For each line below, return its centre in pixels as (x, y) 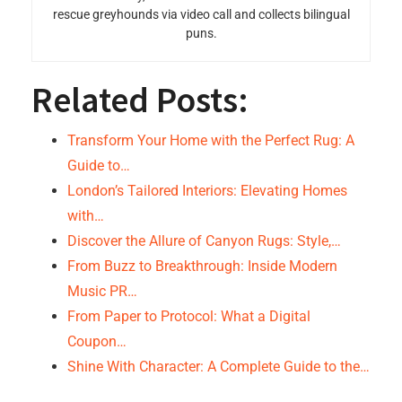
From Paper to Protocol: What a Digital (189, 316)
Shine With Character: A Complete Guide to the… (218, 367)
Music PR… (102, 291)
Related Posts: (140, 100)
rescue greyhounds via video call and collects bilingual (201, 14)
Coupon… (97, 341)
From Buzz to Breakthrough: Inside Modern (202, 266)
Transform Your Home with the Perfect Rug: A (211, 140)
